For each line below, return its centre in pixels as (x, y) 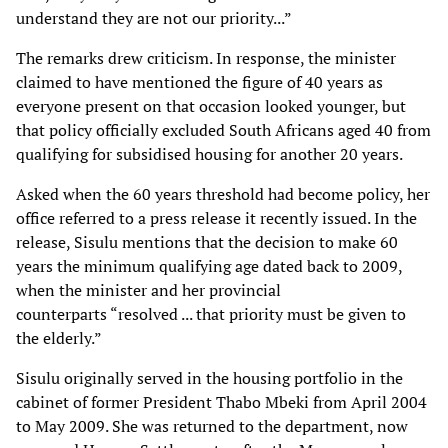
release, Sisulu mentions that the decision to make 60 (207, 241)
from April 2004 (370, 401)
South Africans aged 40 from (330, 129)
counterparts (63, 313)
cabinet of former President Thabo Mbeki (164, 401)
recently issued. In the (338, 217)
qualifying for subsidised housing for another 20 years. (209, 153)
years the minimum (87, 265)
